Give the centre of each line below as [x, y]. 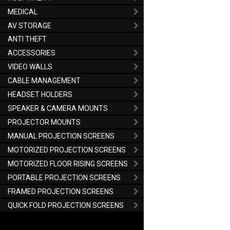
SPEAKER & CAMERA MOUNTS [58, 108]
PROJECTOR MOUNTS [44, 122]
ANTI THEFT [27, 39]
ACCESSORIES [32, 53]
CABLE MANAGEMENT [44, 80]
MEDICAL [23, 12]
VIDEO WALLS [30, 66]
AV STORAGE [30, 25]
